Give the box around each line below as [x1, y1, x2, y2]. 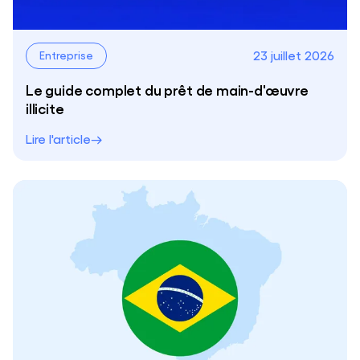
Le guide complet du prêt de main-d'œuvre [26, 80, 309, 98]
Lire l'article [26, 130, 91, 146]
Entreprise [39, 47, 93, 61]
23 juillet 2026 [253, 47, 334, 63]
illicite [26, 98, 64, 117]
